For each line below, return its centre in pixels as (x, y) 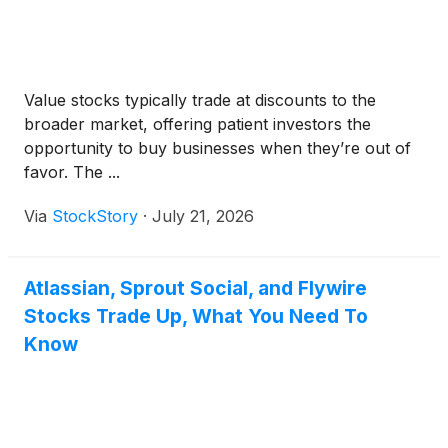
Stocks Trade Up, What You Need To (196, 316)
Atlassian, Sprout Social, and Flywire (195, 288)
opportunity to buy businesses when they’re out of (217, 148)
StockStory (95, 216)
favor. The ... (72, 172)
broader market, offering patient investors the (197, 124)
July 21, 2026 (203, 216)
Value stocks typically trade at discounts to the (200, 100)
